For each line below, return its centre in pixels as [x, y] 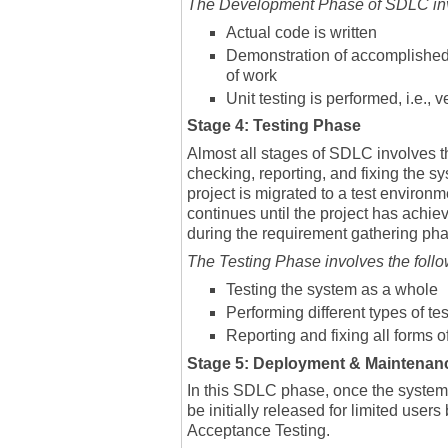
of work [251, 75]
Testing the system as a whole [332, 289]
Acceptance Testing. [258, 431]
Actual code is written [301, 32]
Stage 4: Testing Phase [274, 126]
